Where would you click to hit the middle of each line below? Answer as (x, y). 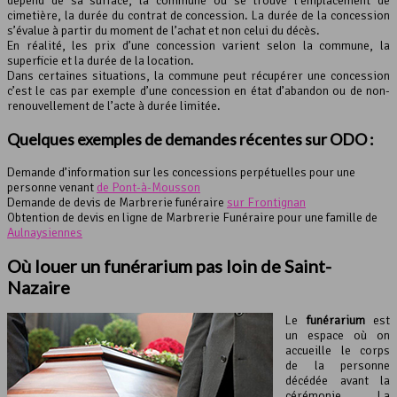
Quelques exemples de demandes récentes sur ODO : (191, 140)
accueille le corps (338, 350)
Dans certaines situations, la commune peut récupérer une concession (198, 76)
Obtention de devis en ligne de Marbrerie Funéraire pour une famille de (192, 218)
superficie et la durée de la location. (101, 61)
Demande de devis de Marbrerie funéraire (117, 203)
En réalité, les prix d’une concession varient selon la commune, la (198, 46)
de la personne (338, 365)
